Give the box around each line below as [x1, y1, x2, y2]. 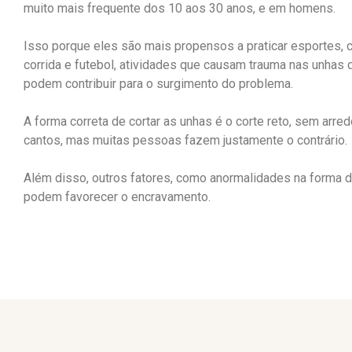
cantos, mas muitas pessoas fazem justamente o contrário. [24, 132, 347, 148]
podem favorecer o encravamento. [24, 189, 211, 204]
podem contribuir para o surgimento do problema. [24, 75, 293, 91]
